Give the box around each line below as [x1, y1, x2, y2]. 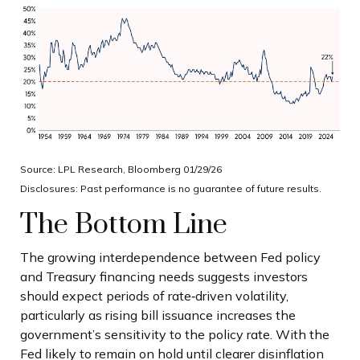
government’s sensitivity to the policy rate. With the [20, 326, 329, 343]
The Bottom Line [20, 207, 227, 243]
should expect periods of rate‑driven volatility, [20, 288, 288, 305]
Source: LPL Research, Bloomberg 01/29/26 [20, 162, 222, 175]
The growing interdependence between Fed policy [20, 249, 321, 266]
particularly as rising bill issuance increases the [20, 307, 296, 324]
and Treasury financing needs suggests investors [20, 268, 308, 285]
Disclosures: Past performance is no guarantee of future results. [20, 182, 321, 194]
